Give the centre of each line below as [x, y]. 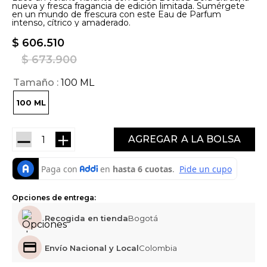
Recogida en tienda [86, 218]
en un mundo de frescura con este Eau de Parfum [117, 15]
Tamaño [34, 83]
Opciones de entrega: [54, 197]
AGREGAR [153, 139]
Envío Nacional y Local [92, 248]
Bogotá [143, 218]
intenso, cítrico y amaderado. [71, 23]
